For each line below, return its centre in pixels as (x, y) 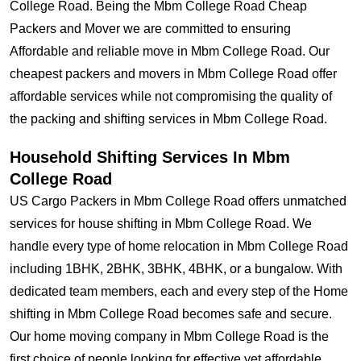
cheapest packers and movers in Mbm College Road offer (173, 74)
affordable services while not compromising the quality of (171, 96)
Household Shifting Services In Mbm (150, 157)
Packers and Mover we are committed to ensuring (150, 29)
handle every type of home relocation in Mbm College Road (179, 246)
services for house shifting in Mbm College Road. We (161, 224)
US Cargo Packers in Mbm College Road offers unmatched (178, 201)
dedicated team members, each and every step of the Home (179, 291)
